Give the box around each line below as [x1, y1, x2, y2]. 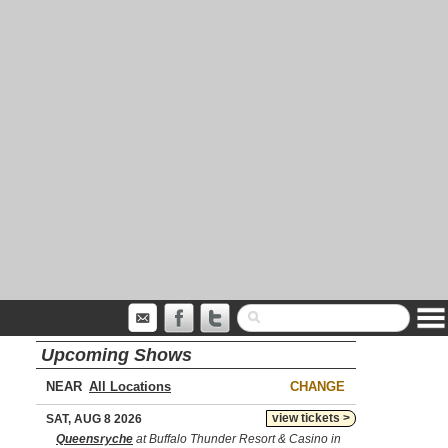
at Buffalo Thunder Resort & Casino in [133, 432, 341, 446]
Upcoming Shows [41, 345, 192, 365]
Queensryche [56, 432, 133, 446]
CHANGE [290, 379, 345, 394]
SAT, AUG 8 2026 [46, 412, 142, 426]
